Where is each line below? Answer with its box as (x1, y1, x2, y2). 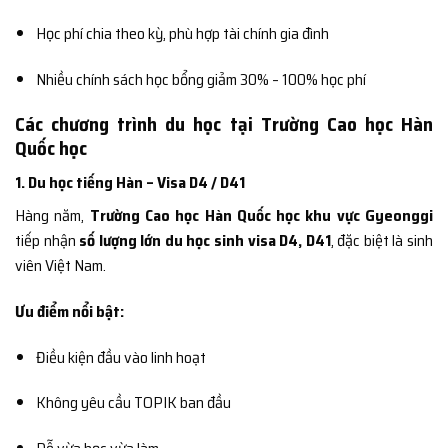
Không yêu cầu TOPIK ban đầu (35, 390, 231, 416)
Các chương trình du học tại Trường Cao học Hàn (15, 109, 433, 140)
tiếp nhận (15, 228, 80, 254)
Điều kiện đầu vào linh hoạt (35, 344, 206, 370)
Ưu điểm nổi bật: (15, 298, 124, 324)
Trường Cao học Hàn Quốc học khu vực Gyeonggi (89, 203, 434, 229)
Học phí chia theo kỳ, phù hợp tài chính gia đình (35, 20, 329, 46)
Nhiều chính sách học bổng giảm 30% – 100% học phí (35, 66, 366, 92)
